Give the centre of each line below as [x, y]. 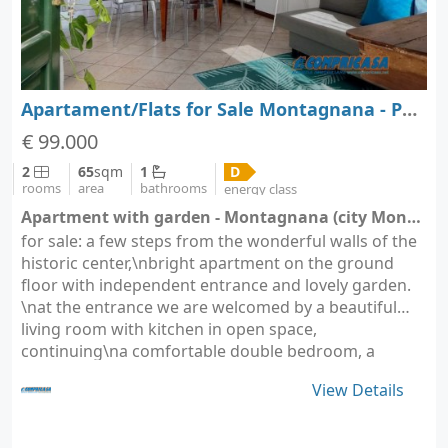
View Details [358, 389]
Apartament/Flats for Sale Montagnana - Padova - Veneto [409, 108]
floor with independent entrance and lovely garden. [216, 284]
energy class [260, 188]
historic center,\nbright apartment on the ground [207, 262]
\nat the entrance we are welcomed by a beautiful [209, 306]
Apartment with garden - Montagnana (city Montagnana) [414, 216]
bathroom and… [82, 372]
